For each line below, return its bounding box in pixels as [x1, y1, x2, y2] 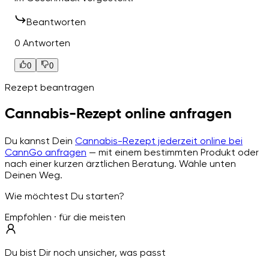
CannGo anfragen [5, 146, 86, 158]
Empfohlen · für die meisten [5, 211, 125, 223]
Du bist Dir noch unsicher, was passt [5, 246, 166, 258]
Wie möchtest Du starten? [5, 190, 124, 202]
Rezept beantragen [5, 81, 94, 93]
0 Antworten [14, 37, 70, 49]
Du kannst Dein [5, 134, 75, 147]
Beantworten [26, 16, 86, 28]
